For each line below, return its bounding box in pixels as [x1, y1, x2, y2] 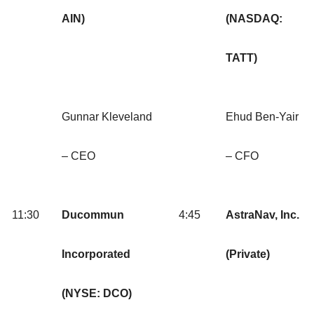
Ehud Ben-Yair [226, 111, 299, 123]
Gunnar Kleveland [62, 111, 152, 123]
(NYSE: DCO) [62, 287, 132, 300]
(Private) [226, 248, 270, 261]
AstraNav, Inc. [226, 209, 299, 221]
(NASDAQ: [226, 13, 282, 25]
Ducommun [62, 209, 124, 221]
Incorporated [62, 248, 130, 261]
